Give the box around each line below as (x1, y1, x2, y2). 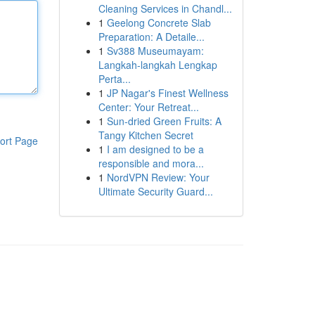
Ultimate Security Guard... (98, 184, 213, 198)
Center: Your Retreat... (98, 100, 199, 114)
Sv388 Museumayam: (106, 44, 204, 58)
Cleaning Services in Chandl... (98, 1, 232, 15)
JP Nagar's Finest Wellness (106, 86, 229, 100)
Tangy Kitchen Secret (98, 128, 193, 142)
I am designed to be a (106, 142, 204, 156)
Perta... (98, 72, 131, 86)
